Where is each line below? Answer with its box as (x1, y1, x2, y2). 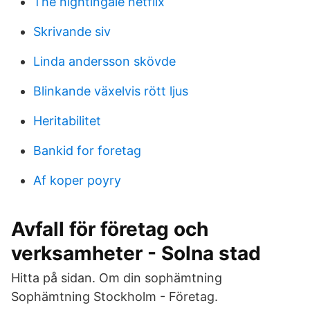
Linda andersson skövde (33, 54, 176, 69)
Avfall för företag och (11, 217, 208, 241)
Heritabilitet (33, 113, 101, 128)
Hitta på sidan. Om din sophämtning (11, 271, 226, 285)
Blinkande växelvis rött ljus (33, 84, 188, 98)
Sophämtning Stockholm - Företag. (11, 289, 218, 304)
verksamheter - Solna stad (11, 241, 261, 265)
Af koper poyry (33, 173, 121, 188)
